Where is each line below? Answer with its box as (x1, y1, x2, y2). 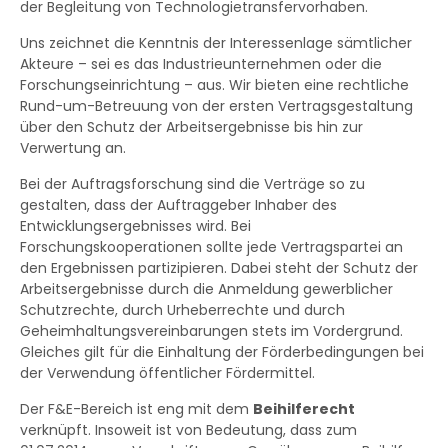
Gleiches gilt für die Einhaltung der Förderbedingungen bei (20, 342, 424, 363)
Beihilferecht (253, 399, 355, 420)
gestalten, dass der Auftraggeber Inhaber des (20, 195, 337, 216)
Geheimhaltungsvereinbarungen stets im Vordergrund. (20, 321, 403, 342)
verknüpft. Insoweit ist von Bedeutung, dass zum (20, 420, 357, 441)
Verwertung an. (20, 138, 126, 159)
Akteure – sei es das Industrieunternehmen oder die (20, 54, 382, 75)
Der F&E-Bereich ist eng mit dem (20, 399, 253, 420)
